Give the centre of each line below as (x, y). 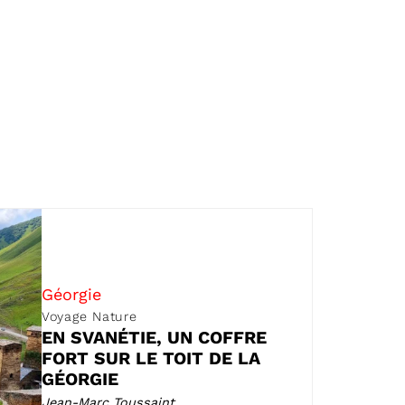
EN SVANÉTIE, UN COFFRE (155, 337)
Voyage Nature (89, 317)
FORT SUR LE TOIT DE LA (151, 358)
